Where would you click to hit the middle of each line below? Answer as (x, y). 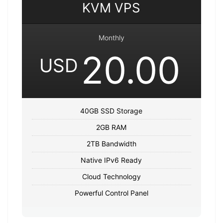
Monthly (111, 37)
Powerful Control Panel (111, 193)
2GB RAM (111, 127)
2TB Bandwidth (111, 143)
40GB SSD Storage (111, 111)
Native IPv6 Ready (111, 160)
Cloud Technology (111, 176)
